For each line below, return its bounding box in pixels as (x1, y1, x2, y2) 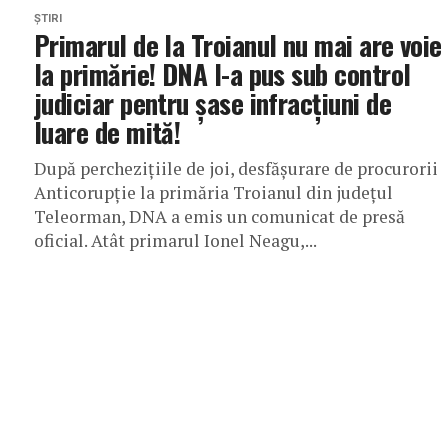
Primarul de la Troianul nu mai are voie (34, 24, 442, 65)
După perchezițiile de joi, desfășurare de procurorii (34, 156, 438, 180)
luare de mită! (34, 111, 181, 152)
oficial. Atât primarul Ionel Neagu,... (34, 228, 317, 252)
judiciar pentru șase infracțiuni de (34, 82, 391, 123)
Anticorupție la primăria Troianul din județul (34, 180, 393, 204)
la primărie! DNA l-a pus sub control (34, 53, 411, 94)
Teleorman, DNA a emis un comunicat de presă (34, 204, 405, 228)
